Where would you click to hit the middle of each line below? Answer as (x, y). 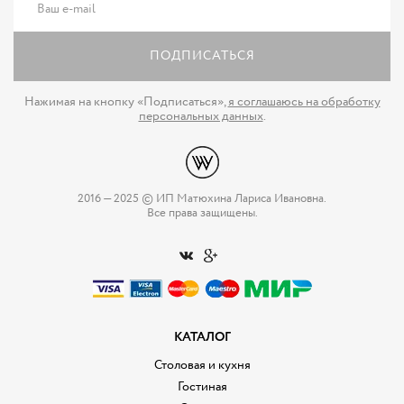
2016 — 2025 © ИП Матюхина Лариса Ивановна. (202, 198)
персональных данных (201, 116)
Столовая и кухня (202, 365)
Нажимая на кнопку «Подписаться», (126, 101)
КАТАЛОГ (202, 337)
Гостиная (202, 386)
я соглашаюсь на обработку (304, 101)
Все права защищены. (202, 213)
